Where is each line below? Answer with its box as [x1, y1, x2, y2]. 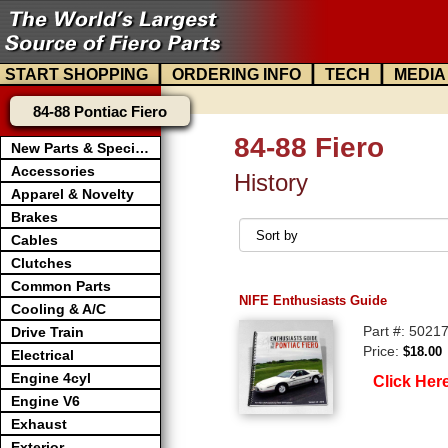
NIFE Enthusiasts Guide [239, 293, 387, 308]
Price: [363, 343, 404, 359]
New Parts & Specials [135, 140, 149, 156]
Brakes [11, 209, 58, 225]
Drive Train [11, 324, 84, 340]
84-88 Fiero [234, 132, 384, 163]
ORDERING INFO [172, 66, 301, 84]
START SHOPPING [5, 66, 148, 84]
